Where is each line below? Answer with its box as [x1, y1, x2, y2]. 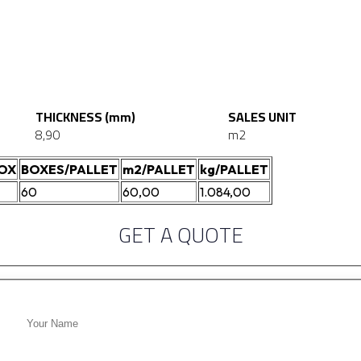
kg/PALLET [200, 161, 268, 178]
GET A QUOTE [118, 215, 243, 255]
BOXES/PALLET [21, 161, 118, 178]
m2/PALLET [122, 161, 195, 178]
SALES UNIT [227, 105, 297, 130]
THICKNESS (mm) [35, 105, 136, 130]
